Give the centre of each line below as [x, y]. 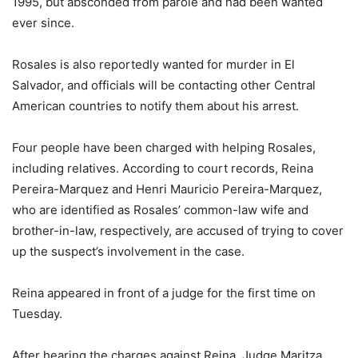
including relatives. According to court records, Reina [163, 169]
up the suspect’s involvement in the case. [128, 252]
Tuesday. [37, 314]
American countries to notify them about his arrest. [155, 106]
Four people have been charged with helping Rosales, [164, 148]
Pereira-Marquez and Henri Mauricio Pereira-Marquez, [167, 189]
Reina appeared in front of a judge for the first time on [164, 293]
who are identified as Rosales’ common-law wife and [160, 210]
